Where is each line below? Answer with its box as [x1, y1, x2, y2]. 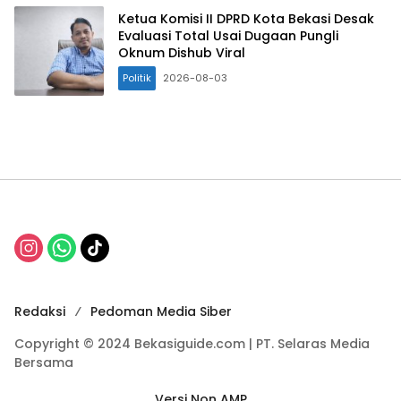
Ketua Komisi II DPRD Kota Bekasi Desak [118, 10, 374, 29]
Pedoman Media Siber [90, 302, 232, 320]
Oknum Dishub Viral [118, 44, 245, 63]
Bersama [14, 353, 73, 371]
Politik [123, 71, 151, 86]
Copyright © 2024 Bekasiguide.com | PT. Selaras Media [14, 334, 370, 353]
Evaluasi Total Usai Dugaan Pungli [118, 27, 338, 46]
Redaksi [14, 302, 65, 320]
